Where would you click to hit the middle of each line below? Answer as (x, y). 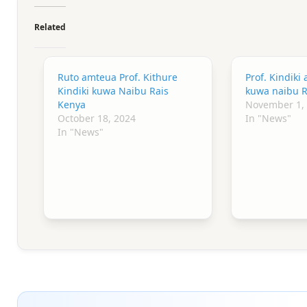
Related (50, 27)
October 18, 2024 (97, 118)
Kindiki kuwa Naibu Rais (113, 90)
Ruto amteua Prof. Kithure (118, 77)
